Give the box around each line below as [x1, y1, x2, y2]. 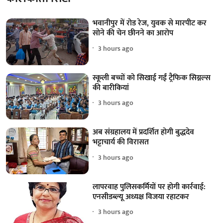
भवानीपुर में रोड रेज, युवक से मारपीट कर [93, 16, 207, 30]
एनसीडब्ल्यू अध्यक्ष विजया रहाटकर [93, 190, 190, 204]
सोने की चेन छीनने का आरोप [93, 26, 174, 40]
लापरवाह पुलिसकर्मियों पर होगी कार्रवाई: [93, 180, 206, 194]
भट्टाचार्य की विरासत [93, 135, 149, 149]
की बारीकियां [93, 81, 129, 95]
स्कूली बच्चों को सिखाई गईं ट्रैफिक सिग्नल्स [93, 71, 211, 85]
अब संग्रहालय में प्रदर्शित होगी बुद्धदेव [93, 125, 195, 139]
